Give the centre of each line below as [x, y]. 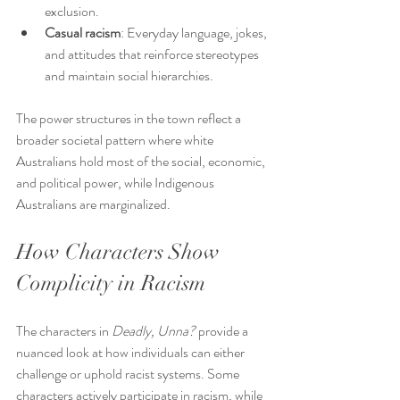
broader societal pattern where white [116, 140]
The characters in [64, 331]
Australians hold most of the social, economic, [142, 162]
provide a [223, 331]
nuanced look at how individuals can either [132, 353]
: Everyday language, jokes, [195, 33]
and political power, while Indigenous [117, 183]
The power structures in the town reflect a [130, 119]
